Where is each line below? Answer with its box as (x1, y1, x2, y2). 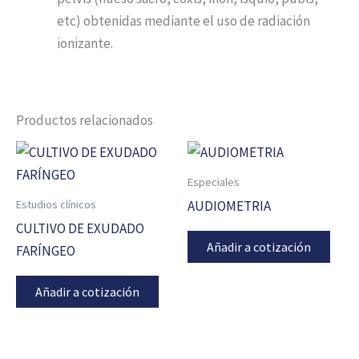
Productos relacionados (16, 111, 153, 130)
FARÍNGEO (16, 242, 75, 260)
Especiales (188, 174, 240, 189)
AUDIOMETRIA (188, 197, 271, 216)
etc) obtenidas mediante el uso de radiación (57, 12, 310, 30)
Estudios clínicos (16, 196, 96, 212)
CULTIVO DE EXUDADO (16, 220, 144, 238)
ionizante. (57, 34, 113, 53)
